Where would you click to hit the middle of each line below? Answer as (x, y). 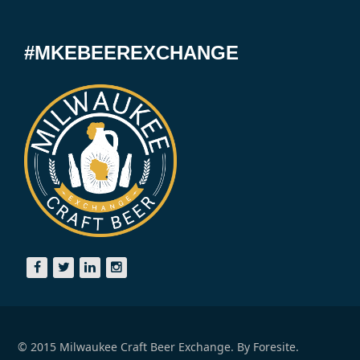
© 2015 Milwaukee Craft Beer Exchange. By (136, 347)
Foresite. (276, 347)
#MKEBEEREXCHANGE (132, 53)
